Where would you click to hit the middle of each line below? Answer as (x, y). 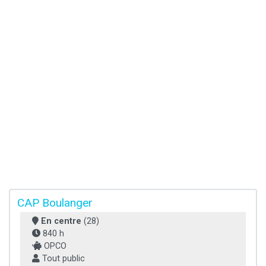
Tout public (62, 259)
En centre (61, 221)
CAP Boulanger (55, 203)
